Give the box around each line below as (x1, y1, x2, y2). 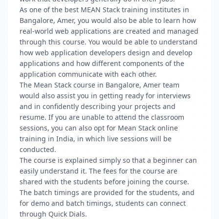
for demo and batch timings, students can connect (20, 198, 186, 208)
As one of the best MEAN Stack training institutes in (20, 5, 189, 14)
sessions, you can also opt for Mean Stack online (20, 123, 178, 132)
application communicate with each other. (20, 69, 157, 79)
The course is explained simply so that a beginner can (20, 155, 197, 165)
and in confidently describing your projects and (20, 102, 175, 111)
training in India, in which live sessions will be (20, 134, 172, 143)
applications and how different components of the (20, 59, 184, 68)
